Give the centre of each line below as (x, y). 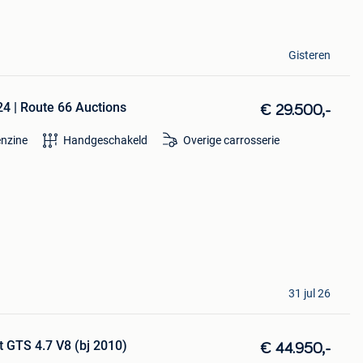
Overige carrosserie (231, 140)
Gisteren (309, 55)
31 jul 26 (309, 293)
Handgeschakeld (105, 140)
